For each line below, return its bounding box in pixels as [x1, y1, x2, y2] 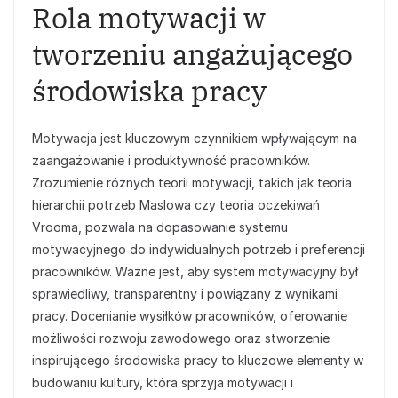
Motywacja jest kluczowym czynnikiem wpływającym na [32, 131, 357, 146]
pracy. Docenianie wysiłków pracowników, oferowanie [32, 308, 347, 323]
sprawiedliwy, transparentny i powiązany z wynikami [32, 286, 338, 301]
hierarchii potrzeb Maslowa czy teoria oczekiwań [32, 197, 320, 212]
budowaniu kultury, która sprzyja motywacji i [32, 375, 293, 390]
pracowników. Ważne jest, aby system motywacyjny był [32, 264, 358, 279]
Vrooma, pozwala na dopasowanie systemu [32, 219, 288, 235]
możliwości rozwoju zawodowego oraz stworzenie [32, 330, 330, 346]
